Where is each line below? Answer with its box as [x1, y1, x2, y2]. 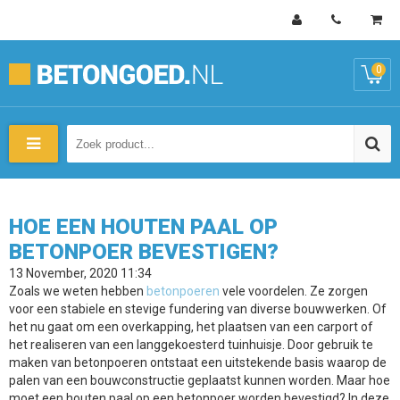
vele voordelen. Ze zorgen [220, 284, 368, 298]
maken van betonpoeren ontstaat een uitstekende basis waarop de [9, 355, 387, 370]
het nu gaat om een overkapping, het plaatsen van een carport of [9, 320, 373, 334]
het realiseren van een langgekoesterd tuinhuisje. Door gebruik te [9, 337, 373, 352]
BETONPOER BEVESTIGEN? [9, 239, 279, 264]
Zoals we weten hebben [9, 284, 146, 298]
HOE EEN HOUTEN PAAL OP [9, 214, 278, 239]
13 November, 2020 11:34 [9, 266, 152, 280]
